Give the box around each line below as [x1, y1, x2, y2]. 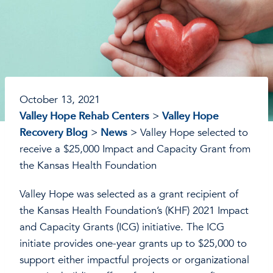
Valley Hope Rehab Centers [19, 109, 149, 124]
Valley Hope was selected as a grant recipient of [19, 187, 238, 202]
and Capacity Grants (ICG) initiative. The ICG [19, 220, 224, 235]
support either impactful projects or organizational [19, 253, 249, 268]
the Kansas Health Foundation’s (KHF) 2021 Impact [19, 204, 249, 218]
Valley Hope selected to [140, 126, 248, 140]
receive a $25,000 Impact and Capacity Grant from [19, 142, 250, 157]
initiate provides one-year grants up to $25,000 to [19, 236, 247, 251]
